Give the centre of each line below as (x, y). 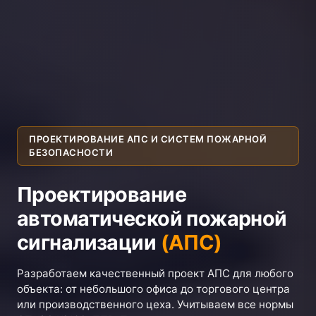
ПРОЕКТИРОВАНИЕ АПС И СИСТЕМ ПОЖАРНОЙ (148, 139)
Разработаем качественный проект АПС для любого (155, 273)
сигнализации (89, 242)
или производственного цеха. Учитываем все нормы (155, 304)
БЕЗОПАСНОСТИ (71, 152)
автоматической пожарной (152, 218)
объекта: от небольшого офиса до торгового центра (153, 289)
